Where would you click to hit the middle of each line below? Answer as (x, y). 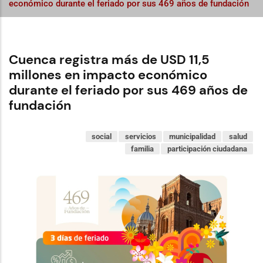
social (101, 136)
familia (143, 149)
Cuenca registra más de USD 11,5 (109, 60)
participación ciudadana (207, 149)
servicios (140, 136)
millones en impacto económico (108, 75)
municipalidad (193, 136)
